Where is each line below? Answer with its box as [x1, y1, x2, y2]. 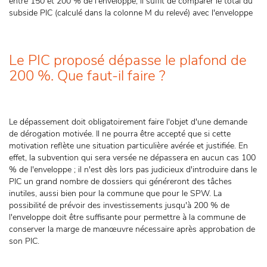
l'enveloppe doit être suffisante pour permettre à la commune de [9, 212, 246, 223]
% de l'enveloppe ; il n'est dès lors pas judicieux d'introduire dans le [9, 164, 257, 175]
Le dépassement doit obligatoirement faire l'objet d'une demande [9, 116, 247, 128]
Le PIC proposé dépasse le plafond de [9, 51, 247, 70]
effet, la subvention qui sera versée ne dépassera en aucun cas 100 [9, 152, 256, 163]
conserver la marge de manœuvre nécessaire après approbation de [9, 223, 255, 235]
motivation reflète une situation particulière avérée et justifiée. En [9, 140, 248, 151]
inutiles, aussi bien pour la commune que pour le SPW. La [9, 188, 222, 199]
